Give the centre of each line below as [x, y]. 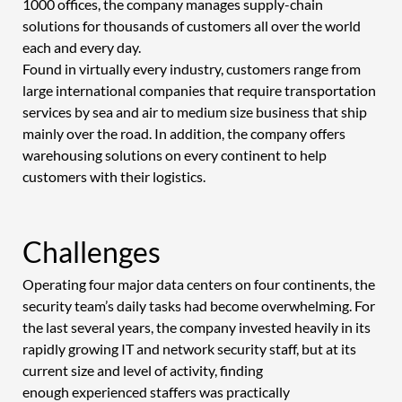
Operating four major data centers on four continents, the [200, 284]
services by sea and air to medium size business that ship [196, 111]
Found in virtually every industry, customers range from [192, 68]
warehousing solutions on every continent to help [175, 154]
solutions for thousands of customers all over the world [192, 25]
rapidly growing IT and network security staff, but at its [190, 348]
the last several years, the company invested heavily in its [197, 327]
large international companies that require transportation [200, 90]
